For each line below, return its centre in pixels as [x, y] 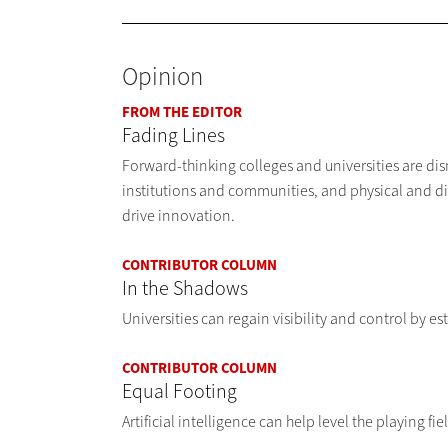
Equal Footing [179, 392]
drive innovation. [178, 216]
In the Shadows [185, 289]
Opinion [162, 77]
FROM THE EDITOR [182, 112]
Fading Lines [173, 136]
